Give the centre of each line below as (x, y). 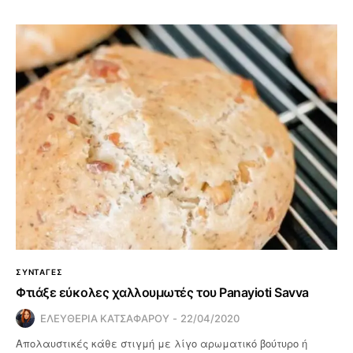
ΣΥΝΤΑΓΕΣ (39, 272)
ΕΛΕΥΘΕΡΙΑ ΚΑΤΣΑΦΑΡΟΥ (105, 319)
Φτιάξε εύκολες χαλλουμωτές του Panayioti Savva (162, 293)
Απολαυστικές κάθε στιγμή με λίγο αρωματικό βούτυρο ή (162, 344)
